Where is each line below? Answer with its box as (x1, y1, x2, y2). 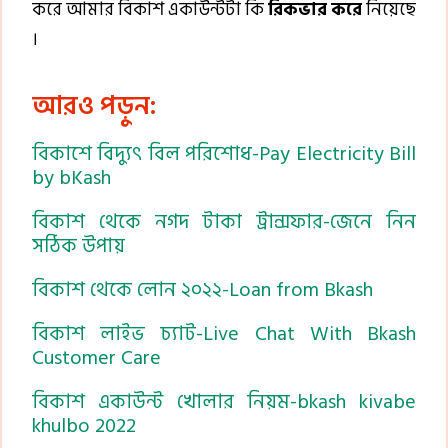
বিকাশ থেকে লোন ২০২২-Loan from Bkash (32, 273, 373, 306)
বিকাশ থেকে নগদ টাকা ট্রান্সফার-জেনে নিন (32, 205, 416, 238)
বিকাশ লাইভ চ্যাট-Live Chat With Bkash (32, 317, 416, 350)
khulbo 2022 (32, 409, 136, 442)
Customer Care (32, 341, 161, 374)
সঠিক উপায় (32, 229, 125, 262)
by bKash (32, 161, 111, 194)
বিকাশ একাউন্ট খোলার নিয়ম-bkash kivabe (32, 385, 416, 418)
